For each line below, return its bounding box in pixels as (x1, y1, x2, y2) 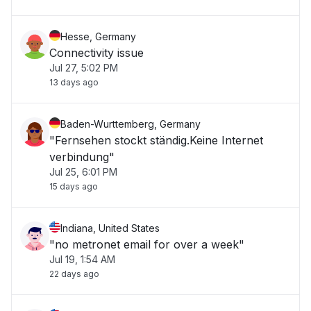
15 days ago (49, 181, 98, 192)
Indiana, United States (60, 222, 160, 234)
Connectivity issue (49, 46, 144, 60)
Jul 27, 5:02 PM (49, 62, 118, 74)
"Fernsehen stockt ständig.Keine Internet (49, 133, 263, 147)
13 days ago (49, 77, 99, 87)
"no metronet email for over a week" (49, 237, 244, 251)
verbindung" (49, 150, 115, 164)
